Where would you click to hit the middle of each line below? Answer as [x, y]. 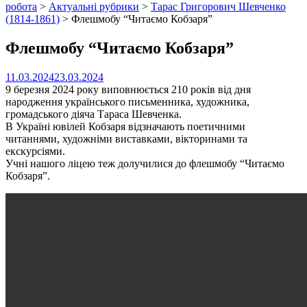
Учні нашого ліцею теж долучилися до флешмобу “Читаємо [145, 163]
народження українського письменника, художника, [127, 101]
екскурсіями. [35, 151]
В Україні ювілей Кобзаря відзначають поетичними [125, 126]
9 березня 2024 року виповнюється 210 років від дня [128, 89]
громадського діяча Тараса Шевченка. [94, 114]
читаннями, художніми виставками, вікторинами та [126, 138]
